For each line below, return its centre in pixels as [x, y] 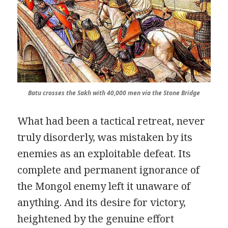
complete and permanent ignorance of [109, 170]
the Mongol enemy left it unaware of [104, 186]
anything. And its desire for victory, [102, 203]
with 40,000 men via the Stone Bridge [146, 93]
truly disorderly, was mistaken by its [105, 137]
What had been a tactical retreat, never [111, 121]
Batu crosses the [53, 93]
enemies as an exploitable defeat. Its [104, 154]
